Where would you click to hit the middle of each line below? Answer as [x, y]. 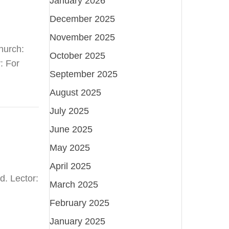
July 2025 [70, 111]
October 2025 [78, 55]
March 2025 [74, 184]
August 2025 [76, 92]
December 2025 [83, 19]
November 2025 [83, 37]
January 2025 [78, 221]
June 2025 [71, 129]
